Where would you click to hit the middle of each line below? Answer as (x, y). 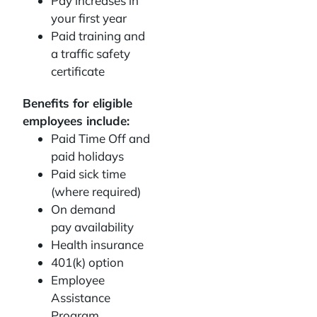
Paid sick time (88, 174)
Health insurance (99, 244)
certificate (79, 71)
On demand (83, 209)
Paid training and (98, 36)
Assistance (81, 298)
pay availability (94, 227)
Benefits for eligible (77, 103)
